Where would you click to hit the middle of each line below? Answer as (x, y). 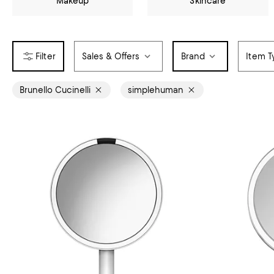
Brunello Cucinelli (55, 90)
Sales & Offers (111, 56)
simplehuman (156, 90)
